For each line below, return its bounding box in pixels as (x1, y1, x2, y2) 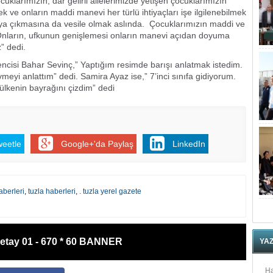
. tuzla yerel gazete (79, 187, 141, 196)
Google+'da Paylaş (60, 139, 133, 149)
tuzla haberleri (28, 187, 76, 196)
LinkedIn (172, 139, 205, 149)
